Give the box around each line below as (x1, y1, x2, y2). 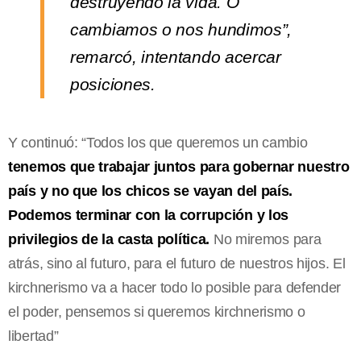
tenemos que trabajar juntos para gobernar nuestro (8, 159, 350, 176)
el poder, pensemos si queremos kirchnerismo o (8, 304, 305, 321)
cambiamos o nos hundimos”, (70, 20, 293, 39)
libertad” (8, 328, 59, 345)
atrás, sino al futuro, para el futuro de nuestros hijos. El (8, 255, 346, 272)
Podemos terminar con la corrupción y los (8, 207, 289, 224)
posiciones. (70, 75, 156, 94)
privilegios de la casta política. (8, 231, 210, 248)
